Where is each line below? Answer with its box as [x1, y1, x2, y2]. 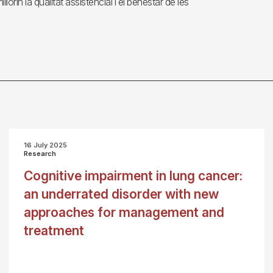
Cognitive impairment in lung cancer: [23, 168, 243, 183]
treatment [23, 223, 84, 238]
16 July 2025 [23, 141, 67, 149]
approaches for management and [23, 205, 224, 220]
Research [23, 149, 56, 158]
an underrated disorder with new [23, 186, 219, 202]
